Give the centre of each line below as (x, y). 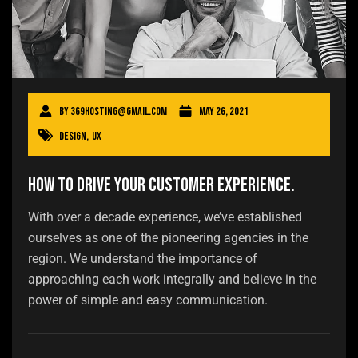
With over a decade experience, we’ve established (165, 217)
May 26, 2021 (224, 112)
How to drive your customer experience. (161, 185)
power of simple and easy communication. (148, 300)
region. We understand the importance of (143, 259)
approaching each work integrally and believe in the (172, 280)
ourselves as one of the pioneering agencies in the (168, 238)
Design (73, 137)
